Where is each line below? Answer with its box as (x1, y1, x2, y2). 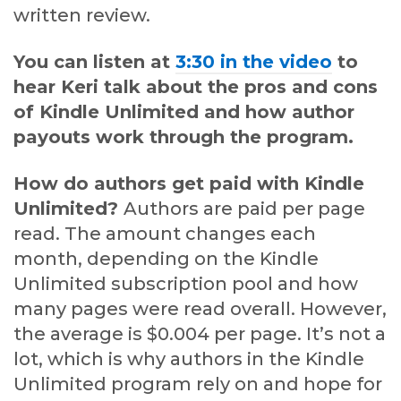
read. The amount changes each (13, 223, 316, 245)
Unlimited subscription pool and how (13, 273, 358, 295)
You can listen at (13, 51, 175, 73)
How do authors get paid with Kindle (13, 173, 364, 195)
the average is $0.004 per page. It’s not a (13, 323, 386, 346)
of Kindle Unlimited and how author (13, 101, 354, 124)
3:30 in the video (175, 51, 332, 73)
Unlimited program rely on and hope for (13, 373, 382, 396)
